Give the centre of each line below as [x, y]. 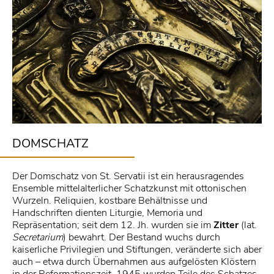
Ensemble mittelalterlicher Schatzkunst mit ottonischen [129, 189]
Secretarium [38, 238]
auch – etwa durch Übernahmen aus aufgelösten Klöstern [134, 262]
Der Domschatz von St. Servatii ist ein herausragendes [128, 176]
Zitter [226, 225]
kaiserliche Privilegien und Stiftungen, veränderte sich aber [137, 250]
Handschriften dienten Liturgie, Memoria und [107, 213]
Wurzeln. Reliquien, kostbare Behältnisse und [110, 201]
